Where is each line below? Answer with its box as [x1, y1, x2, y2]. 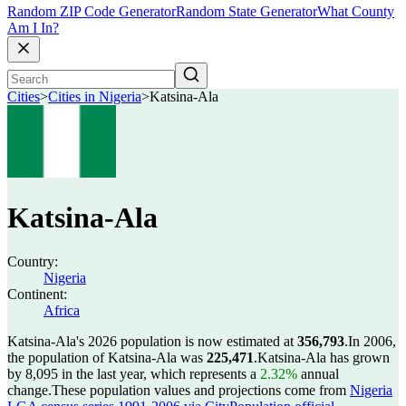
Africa [43, 303, 80, 318]
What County [317, 4, 394, 20]
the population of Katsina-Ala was [7, 350, 207, 365]
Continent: [7, 286, 67, 302]
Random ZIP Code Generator [7, 4, 176, 20]
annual [297, 366, 339, 382]
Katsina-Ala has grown [257, 350, 390, 365]
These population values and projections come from [52, 382, 350, 398]
